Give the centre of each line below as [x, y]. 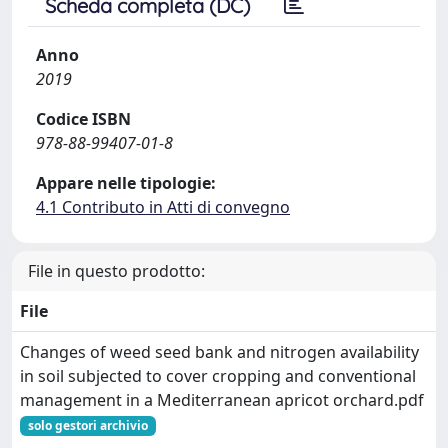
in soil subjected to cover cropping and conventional [218, 376]
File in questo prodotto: [116, 271]
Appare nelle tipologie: [126, 183]
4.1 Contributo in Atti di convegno [163, 207]
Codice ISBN [83, 119]
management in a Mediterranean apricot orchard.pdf [222, 400]
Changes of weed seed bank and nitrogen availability [219, 352]
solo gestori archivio [87, 425]
